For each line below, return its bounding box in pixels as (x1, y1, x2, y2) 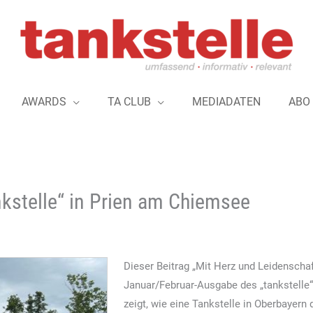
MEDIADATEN (191, 95, 261, 108)
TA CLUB (107, 95, 151, 108)
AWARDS (21, 95, 66, 108)
